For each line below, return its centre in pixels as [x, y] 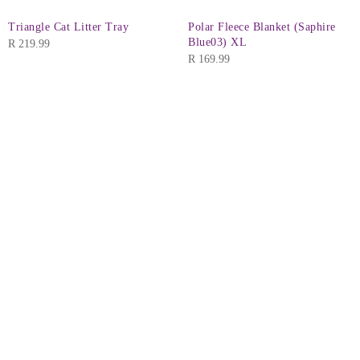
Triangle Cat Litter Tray [68, 27]
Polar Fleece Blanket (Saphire [262, 27]
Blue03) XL [217, 43]
